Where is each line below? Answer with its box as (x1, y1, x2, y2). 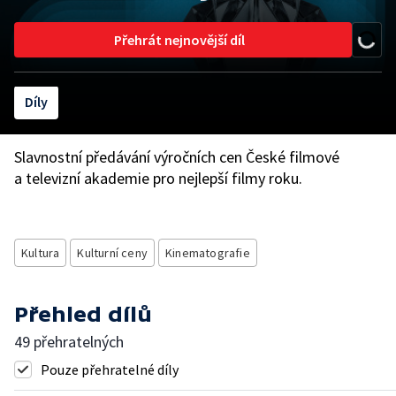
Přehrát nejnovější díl (114, 31, 245, 49)
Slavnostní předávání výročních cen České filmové (14, 147, 339, 167)
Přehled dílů (14, 302, 152, 326)
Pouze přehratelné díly (41, 361, 179, 378)
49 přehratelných (14, 331, 124, 352)
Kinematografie (165, 245, 250, 261)
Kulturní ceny (77, 245, 148, 261)
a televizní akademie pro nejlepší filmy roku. (14, 168, 302, 188)
